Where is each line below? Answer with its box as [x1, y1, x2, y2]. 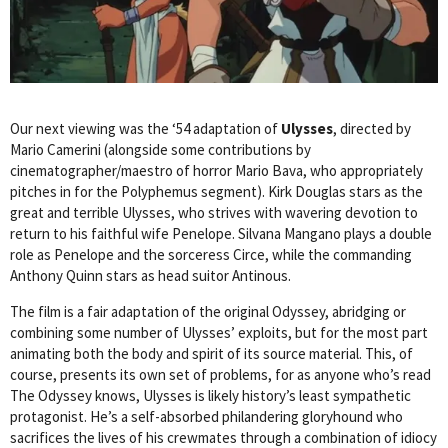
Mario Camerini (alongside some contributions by [10, 140, 311, 160]
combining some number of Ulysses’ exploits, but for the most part [10, 323, 428, 343]
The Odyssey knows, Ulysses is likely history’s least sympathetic [10, 386, 411, 406]
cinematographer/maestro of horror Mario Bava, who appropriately [10, 161, 423, 181]
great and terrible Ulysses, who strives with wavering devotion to [10, 203, 418, 223]
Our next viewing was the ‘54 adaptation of [10, 119, 281, 139]
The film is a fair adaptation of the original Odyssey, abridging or [10, 302, 406, 322]
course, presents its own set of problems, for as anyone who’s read [10, 365, 431, 385]
